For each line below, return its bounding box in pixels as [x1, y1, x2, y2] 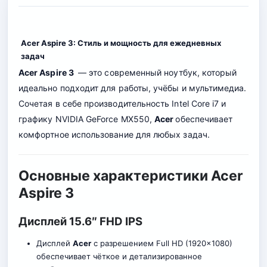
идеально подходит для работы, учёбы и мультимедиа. [18, 82, 247, 93]
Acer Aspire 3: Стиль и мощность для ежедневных [20, 38, 221, 48]
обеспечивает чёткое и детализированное [36, 251, 202, 261]
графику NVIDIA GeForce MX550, [18, 113, 155, 124]
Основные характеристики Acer [18, 167, 243, 184]
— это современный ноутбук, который [75, 67, 237, 77]
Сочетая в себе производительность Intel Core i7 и [18, 98, 226, 108]
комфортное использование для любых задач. [18, 129, 210, 139]
